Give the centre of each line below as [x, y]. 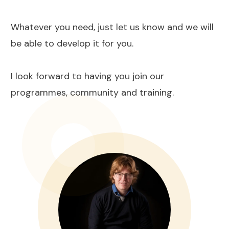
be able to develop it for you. [72, 43]
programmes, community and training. [92, 92]
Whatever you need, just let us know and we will [112, 27]
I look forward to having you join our [87, 76]
